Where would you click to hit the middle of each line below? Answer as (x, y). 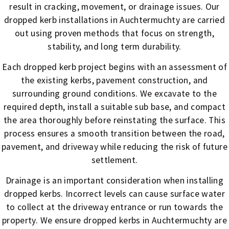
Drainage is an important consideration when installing (114, 181)
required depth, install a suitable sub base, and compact (114, 107)
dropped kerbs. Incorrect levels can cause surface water (114, 194)
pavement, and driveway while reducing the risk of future (114, 146)
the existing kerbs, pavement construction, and (114, 80)
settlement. (114, 160)
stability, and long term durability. (114, 46)
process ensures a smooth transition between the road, (114, 133)
